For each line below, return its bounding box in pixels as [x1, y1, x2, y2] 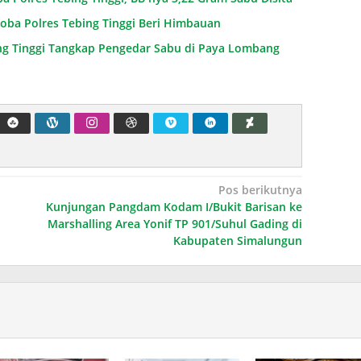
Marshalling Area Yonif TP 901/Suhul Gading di [47, 216, 302, 232]
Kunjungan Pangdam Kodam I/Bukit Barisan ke [45, 199, 302, 215]
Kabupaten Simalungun [172, 233, 302, 249]
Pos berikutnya [218, 182, 302, 198]
